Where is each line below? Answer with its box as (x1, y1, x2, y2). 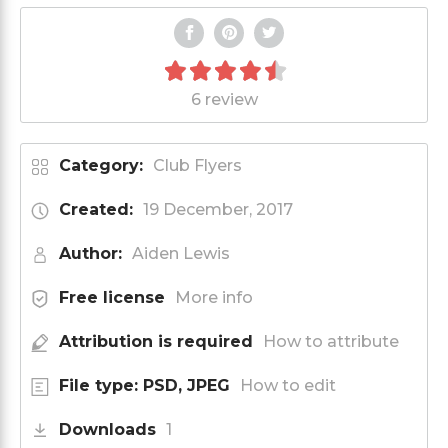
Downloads (59, 419, 156, 439)
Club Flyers (153, 155, 242, 175)
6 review (190, 89, 258, 109)
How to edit (240, 375, 336, 395)
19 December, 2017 (143, 199, 293, 219)
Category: (59, 155, 143, 175)
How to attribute (263, 331, 399, 351)
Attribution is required (59, 331, 253, 351)
